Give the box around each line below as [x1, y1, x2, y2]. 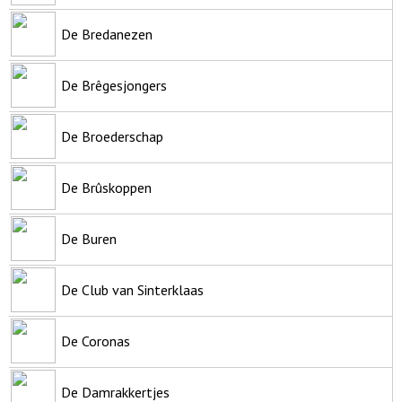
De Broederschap [61, 127, 163, 145]
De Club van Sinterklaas [61, 280, 204, 299]
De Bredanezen [61, 24, 153, 43]
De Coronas [61, 331, 130, 350]
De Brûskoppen [61, 178, 152, 197]
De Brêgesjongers [61, 75, 167, 94]
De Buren [61, 229, 117, 248]
